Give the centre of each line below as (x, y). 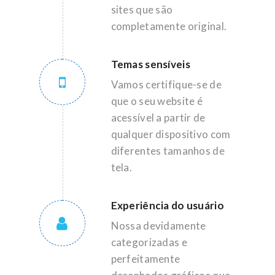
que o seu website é (157, 101)
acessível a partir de (158, 118)
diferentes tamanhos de (168, 151)
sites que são (142, 10)
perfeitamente (145, 259)
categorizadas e (149, 242)
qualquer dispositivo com (171, 134)
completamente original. (169, 26)
